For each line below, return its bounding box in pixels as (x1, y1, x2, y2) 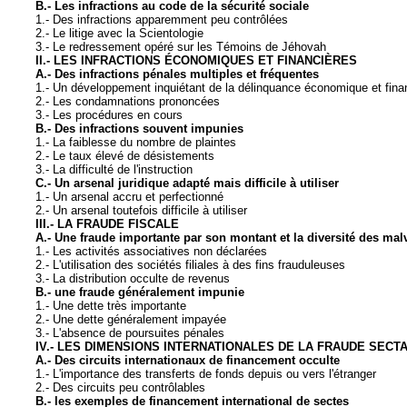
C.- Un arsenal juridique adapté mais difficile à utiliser (35, 176, 339, 191)
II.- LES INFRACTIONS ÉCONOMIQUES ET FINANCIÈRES (35, 54, 357, 68)
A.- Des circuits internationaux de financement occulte (35, 353, 340, 368)
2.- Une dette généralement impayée (35, 313, 226, 327)
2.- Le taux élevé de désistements (35, 149, 214, 164)
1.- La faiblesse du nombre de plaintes (35, 135, 236, 150)
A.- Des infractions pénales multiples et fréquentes (35, 67, 319, 82)
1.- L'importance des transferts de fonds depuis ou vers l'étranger (35, 367, 376, 382)
